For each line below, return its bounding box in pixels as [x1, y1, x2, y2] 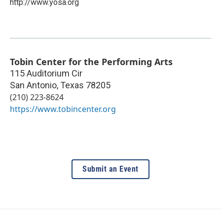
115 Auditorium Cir [10, 68, 82, 78]
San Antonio [10, 79, 57, 90]
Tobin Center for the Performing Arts [10, 55, 173, 68]
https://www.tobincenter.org [10, 103, 116, 114]
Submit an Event [82, 164, 139, 174]
